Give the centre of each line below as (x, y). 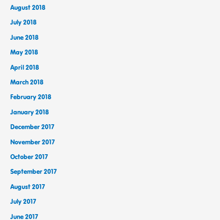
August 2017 (28, 186)
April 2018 (25, 67)
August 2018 (28, 7)
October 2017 (29, 157)
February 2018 (31, 97)
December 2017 (33, 127)
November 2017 (33, 142)
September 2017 (34, 172)
